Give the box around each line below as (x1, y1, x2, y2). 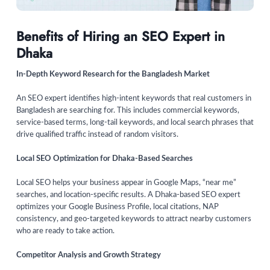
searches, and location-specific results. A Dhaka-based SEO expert (16, 191, 240, 199)
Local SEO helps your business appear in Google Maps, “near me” (16, 179, 236, 187)
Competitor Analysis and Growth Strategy (16, 251, 161, 260)
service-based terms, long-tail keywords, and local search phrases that (16, 119, 254, 127)
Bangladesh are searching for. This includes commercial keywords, (16, 107, 239, 115)
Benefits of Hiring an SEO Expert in (16, 27, 225, 46)
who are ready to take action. (16, 227, 115, 236)
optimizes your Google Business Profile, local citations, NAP (16, 203, 219, 212)
